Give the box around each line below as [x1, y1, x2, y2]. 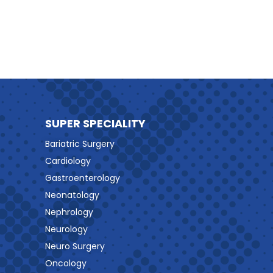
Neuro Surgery [45, 240, 105, 253]
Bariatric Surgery [45, 138, 115, 151]
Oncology [45, 257, 87, 270]
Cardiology [45, 155, 91, 168]
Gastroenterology [45, 172, 120, 185]
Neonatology [45, 189, 99, 202]
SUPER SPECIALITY [45, 116, 146, 132]
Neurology [45, 223, 88, 236]
